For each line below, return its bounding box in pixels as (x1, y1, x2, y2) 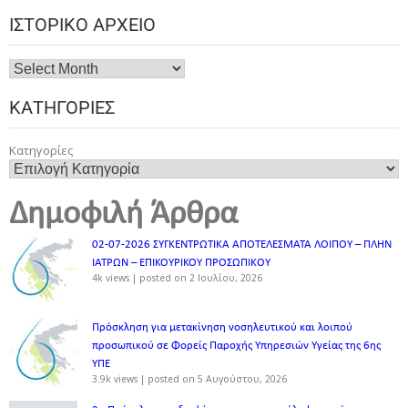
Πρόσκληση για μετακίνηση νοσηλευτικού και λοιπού (92, 321, 352, 334)
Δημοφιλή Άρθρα (9, 199, 238, 232)
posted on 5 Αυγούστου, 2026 (148, 372, 287, 386)
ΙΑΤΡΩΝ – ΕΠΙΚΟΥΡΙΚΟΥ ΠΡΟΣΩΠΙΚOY (92, 257, 270, 270)
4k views (92, 271, 129, 285)
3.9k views (92, 372, 138, 386)
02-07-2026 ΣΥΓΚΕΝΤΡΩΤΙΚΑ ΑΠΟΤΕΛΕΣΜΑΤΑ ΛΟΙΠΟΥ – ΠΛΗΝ (92, 239, 392, 251)
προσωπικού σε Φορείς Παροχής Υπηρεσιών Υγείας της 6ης (92, 340, 381, 352)
